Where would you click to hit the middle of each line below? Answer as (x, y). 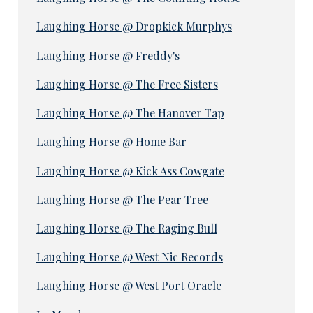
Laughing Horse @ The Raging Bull (126, 228)
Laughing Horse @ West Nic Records (129, 257)
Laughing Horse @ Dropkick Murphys (134, 27)
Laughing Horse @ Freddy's (108, 55)
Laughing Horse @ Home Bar (111, 142)
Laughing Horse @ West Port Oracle (129, 286)
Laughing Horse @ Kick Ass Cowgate (130, 170)
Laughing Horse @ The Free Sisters (127, 84)
